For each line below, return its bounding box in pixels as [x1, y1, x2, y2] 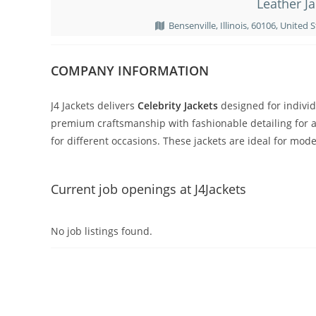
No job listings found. [51, 224, 152, 238]
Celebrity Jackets [138, 98, 218, 112]
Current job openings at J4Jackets [51, 180, 246, 197]
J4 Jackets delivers [51, 98, 138, 112]
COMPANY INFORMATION [51, 61, 209, 79]
